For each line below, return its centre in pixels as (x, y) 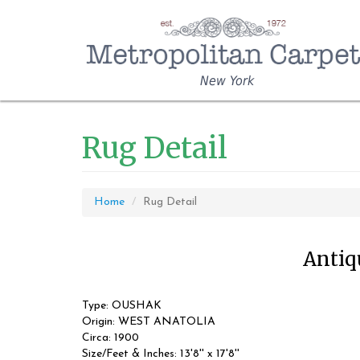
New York (227, 81)
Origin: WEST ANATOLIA (149, 322)
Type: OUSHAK (122, 306)
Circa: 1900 (110, 338)
